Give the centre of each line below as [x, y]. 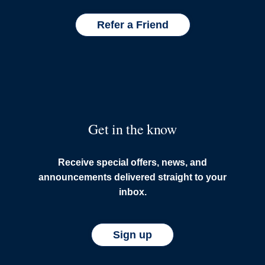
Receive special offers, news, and [132, 162]
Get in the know [132, 129]
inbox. [132, 192]
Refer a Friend [132, 25]
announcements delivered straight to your [132, 177]
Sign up [132, 235]
